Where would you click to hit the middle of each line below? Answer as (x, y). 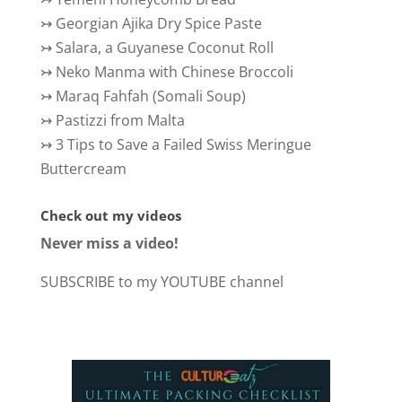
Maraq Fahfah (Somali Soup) (150, 96)
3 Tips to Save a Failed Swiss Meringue (183, 144)
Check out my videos (110, 215)
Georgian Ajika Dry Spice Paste (158, 23)
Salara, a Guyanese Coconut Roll (164, 47)
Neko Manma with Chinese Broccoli (174, 71)
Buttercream (83, 168)
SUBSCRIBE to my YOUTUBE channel (162, 281)
